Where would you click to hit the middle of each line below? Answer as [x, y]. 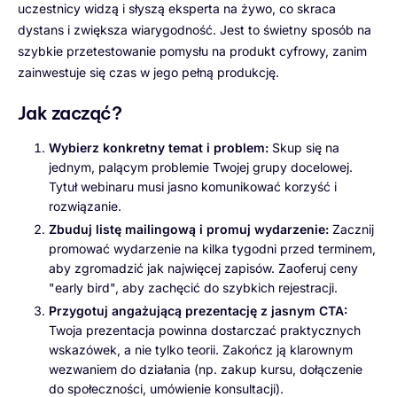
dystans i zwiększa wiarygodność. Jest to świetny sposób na [195, 29]
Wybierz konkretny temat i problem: [159, 147]
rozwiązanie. [85, 206]
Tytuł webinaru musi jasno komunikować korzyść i [193, 186]
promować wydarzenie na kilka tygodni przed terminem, [212, 249]
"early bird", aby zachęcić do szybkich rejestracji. [193, 288]
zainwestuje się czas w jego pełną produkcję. [148, 72]
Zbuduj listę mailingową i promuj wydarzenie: [189, 230]
